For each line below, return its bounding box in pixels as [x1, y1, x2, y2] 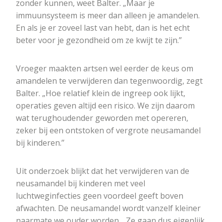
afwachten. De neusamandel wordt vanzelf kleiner [16, 203, 201, 214]
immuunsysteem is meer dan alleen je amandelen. [16, 10, 200, 21]
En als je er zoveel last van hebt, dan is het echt [16, 22, 190, 34]
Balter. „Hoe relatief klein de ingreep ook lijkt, [16, 88, 185, 99]
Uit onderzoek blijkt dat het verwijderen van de [16, 166, 189, 177]
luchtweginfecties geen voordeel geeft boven [16, 190, 183, 202]
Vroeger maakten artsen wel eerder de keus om [16, 63, 193, 74]
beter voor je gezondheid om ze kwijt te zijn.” [16, 35, 182, 46]
